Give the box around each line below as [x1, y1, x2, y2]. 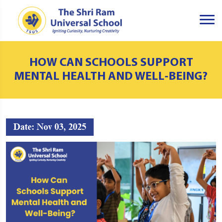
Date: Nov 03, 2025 [13, 121, 86, 132]
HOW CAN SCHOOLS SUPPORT [29, 56, 193, 69]
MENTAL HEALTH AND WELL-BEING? [14, 70, 208, 83]
